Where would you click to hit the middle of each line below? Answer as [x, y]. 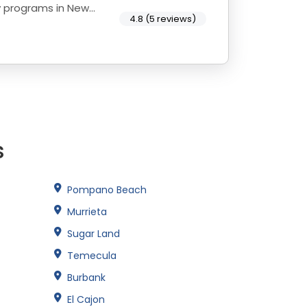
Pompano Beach [107, 189]
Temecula [92, 255]
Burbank [86, 277]
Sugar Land [94, 233]
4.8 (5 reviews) [163, 19]
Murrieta [87, 211]
